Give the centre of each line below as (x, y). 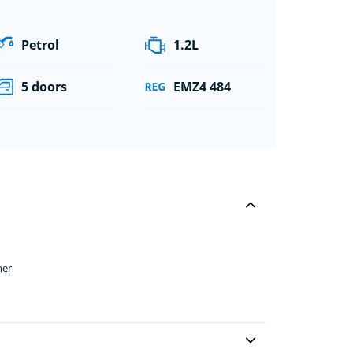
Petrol (41, 45)
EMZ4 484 (202, 86)
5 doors (45, 86)
